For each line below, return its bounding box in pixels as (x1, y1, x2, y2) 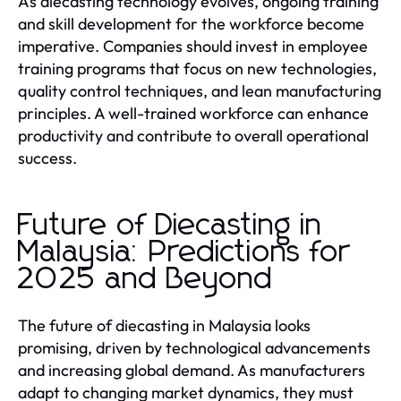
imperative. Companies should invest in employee (18, 35, 368, 56)
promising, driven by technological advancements (18, 337, 371, 358)
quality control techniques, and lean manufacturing (18, 80, 381, 101)
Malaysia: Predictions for (18, 236, 351, 268)
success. (18, 147, 77, 168)
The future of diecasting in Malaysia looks (18, 314, 311, 336)
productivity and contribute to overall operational (18, 124, 369, 146)
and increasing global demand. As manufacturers (18, 359, 365, 380)
